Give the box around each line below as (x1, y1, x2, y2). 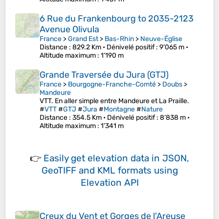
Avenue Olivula (40, 24, 99, 35)
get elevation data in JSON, (71, 153, 189, 164)
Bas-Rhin (105, 35, 134, 44)
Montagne (104, 105, 135, 114)
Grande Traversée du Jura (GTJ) (40, 69, 169, 81)
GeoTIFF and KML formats (41, 165, 152, 176)
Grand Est (68, 35, 98, 44)
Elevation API (80, 177, 139, 189)
